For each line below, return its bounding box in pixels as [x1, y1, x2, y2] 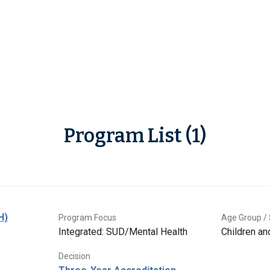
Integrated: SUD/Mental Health [58, 226, 187, 238]
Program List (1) [64, 124, 206, 148]
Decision [58, 251, 90, 262]
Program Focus [58, 213, 116, 223]
